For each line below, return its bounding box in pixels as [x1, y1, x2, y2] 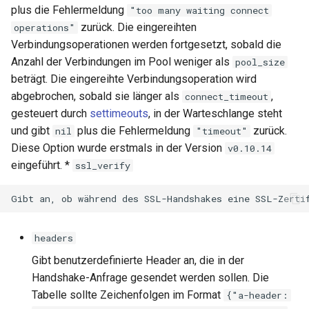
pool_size [235, 56, 285, 68]
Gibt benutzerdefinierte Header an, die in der [32, 254, 244, 267]
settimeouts [90, 107, 148, 120]
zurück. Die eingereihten [78, 21, 197, 34]
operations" [14, 21, 75, 34]
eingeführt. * [11, 159, 72, 172]
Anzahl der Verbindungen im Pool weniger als [11, 55, 232, 68]
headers [34, 232, 73, 244]
